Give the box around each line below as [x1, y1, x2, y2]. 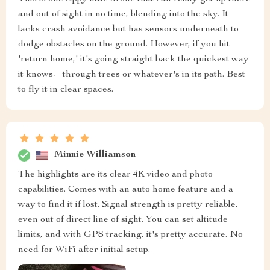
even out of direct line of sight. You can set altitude [18, 215, 228, 225]
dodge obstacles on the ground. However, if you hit [18, 39, 230, 49]
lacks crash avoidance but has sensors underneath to [18, 24, 239, 34]
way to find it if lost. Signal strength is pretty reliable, [18, 199, 238, 210]
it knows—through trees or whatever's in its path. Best [18, 69, 245, 80]
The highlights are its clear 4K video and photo [18, 169, 213, 180]
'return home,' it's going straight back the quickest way [18, 54, 249, 64]
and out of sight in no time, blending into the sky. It [18, 9, 228, 19]
